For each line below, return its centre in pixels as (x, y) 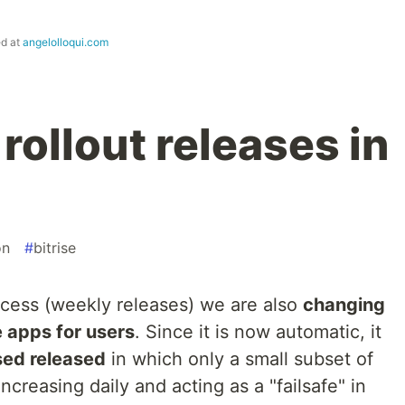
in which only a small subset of (240, 358)
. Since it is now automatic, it (258, 331)
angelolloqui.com (66, 42)
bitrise (55, 247)
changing (344, 304)
